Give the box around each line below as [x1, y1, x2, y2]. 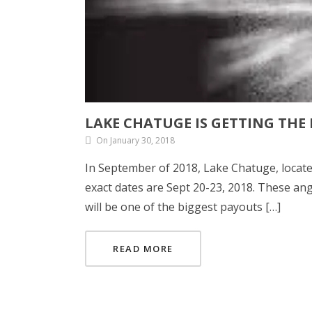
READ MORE [113, 242, 173, 255]
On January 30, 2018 [96, 134, 175, 146]
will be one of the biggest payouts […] [85, 198, 281, 214]
